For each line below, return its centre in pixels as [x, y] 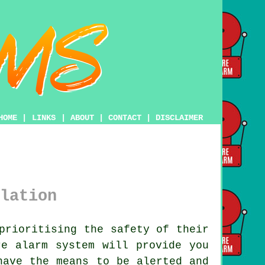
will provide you [152, 245]
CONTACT [125, 118]
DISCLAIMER [179, 118]
